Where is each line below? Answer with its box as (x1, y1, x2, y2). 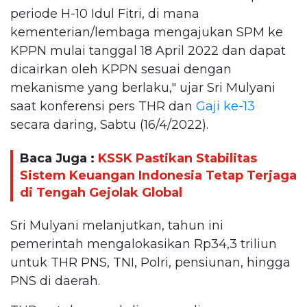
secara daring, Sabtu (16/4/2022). (10, 117, 208, 132)
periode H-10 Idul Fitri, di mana (10, 6, 199, 21)
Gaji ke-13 (196, 99, 255, 114)
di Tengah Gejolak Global (20, 184, 182, 200)
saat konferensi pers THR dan (10, 99, 196, 114)
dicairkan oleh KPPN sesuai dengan (10, 62, 232, 77)
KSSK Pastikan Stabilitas (98, 150, 257, 166)
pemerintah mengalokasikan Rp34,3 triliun (10, 236, 277, 251)
